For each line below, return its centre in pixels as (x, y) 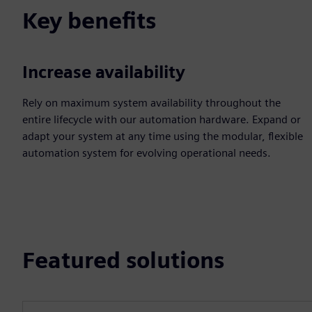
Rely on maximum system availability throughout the (151, 103)
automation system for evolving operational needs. (147, 153)
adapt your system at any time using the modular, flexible (163, 136)
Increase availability (104, 72)
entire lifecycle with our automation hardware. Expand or (162, 119)
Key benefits (89, 21)
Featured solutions (123, 260)
